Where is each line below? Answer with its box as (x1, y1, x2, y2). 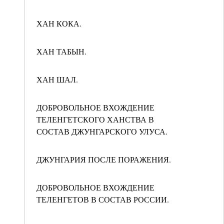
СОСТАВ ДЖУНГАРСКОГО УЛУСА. (36, 126, 167, 136)
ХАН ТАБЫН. (36, 46, 86, 56)
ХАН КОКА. (36, 18, 81, 28)
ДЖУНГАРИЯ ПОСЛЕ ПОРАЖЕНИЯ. (36, 154, 171, 164)
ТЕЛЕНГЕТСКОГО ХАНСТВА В (36, 114, 154, 124)
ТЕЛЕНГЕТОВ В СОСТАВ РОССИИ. (36, 194, 169, 204)
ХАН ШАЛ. (36, 74, 78, 84)
